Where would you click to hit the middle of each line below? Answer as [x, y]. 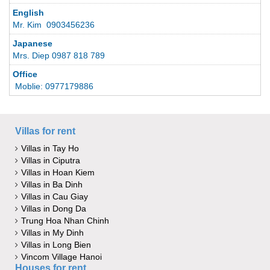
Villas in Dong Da [54, 209]
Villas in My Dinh [52, 233]
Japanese [33, 44]
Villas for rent [45, 131]
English [28, 13]
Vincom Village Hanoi [61, 257]
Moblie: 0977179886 [59, 86]
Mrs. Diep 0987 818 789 [60, 56]
